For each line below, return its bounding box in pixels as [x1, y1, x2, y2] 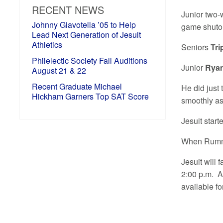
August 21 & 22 [32, 64, 87, 76]
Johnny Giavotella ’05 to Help [32, 18, 136, 30]
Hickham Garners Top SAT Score [32, 90, 149, 102]
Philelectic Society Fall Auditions [32, 54, 148, 66]
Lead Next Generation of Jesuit [32, 28, 141, 40]
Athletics [32, 38, 63, 50]
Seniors [181, 41, 211, 53]
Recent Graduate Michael [32, 80, 122, 92]
